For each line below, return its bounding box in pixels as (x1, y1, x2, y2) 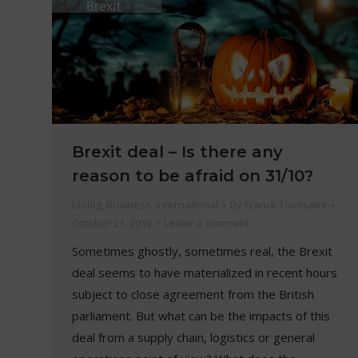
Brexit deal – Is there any (71, 142, 283, 162)
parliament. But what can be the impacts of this (71, 308, 330, 324)
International (155, 197, 218, 213)
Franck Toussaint (244, 197, 327, 213)
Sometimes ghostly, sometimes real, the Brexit (71, 243, 332, 260)
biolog (71, 197, 101, 213)
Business (105, 197, 151, 213)
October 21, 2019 (71, 216, 152, 231)
